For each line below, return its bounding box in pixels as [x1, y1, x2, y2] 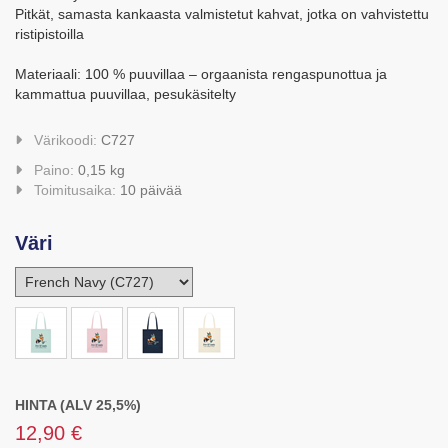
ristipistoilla [15, 26, 84, 42]
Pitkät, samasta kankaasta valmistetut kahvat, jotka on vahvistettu [15, 6, 429, 22]
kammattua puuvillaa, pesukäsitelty [15, 86, 236, 102]
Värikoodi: [30, 132, 101, 148]
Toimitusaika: [30, 182, 120, 198]
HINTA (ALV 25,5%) [15, 397, 141, 413]
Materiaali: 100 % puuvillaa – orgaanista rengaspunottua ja [15, 66, 387, 82]
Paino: [30, 162, 78, 178]
